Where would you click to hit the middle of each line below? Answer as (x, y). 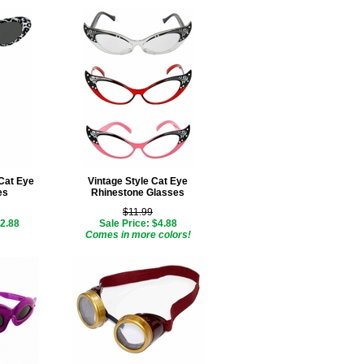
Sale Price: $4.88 (138, 223)
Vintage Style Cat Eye (138, 181)
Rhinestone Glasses (138, 193)
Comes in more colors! (138, 235)
